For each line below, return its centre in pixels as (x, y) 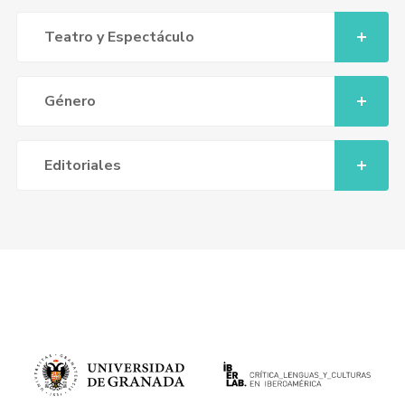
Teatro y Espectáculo (119, 37)
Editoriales (82, 165)
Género (70, 101)
